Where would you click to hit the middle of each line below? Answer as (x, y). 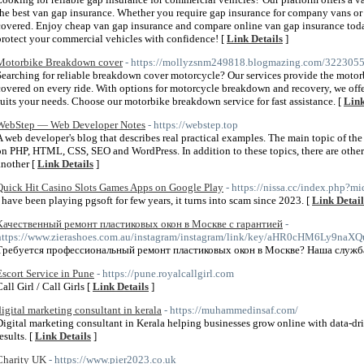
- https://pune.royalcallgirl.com (165, 273)
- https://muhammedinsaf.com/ (231, 310)
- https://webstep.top (193, 125)
